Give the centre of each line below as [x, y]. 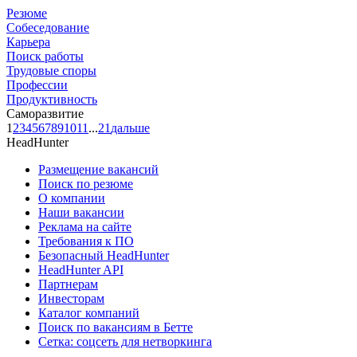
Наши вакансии [81, 212]
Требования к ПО [86, 241]
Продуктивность [52, 99]
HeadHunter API [81, 269]
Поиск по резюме [86, 183]
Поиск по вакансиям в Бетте [116, 327]
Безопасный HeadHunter [104, 255]
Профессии [37, 84]
